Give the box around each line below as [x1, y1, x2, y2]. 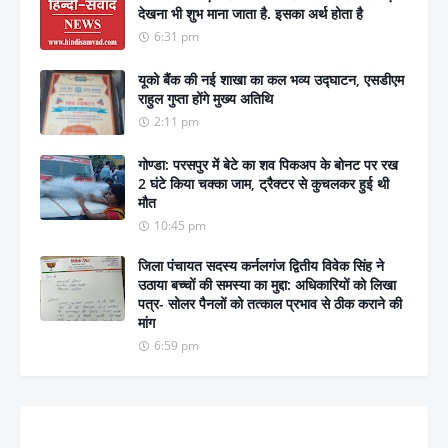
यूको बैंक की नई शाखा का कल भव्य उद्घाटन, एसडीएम [138, 70, 404, 90]
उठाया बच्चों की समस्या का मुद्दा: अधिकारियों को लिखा [138, 275, 396, 295]
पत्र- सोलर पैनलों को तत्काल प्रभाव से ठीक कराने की [138, 294, 402, 314]
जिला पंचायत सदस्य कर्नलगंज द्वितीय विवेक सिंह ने [138, 256, 384, 276]
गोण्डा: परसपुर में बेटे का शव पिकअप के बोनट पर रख [138, 155, 398, 175]
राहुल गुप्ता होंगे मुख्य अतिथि [138, 89, 273, 109]
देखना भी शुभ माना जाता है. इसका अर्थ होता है [138, 4, 363, 24]
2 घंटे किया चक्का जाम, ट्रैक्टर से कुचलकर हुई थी [138, 174, 389, 194]
